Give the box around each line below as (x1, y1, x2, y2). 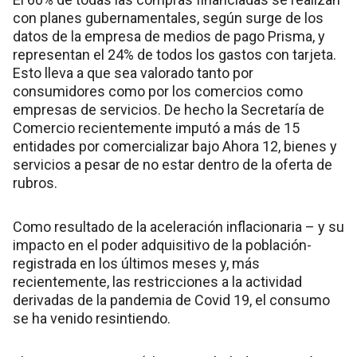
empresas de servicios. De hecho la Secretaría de (13, 101, 324, 119)
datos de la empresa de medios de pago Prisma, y (13, 28, 325, 45)
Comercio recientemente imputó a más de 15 (13, 120, 300, 137)
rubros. (13, 175, 57, 192)
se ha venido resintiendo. (13, 310, 171, 328)
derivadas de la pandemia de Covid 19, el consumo (13, 292, 330, 309)
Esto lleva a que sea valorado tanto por (13, 65, 253, 82)
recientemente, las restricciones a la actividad (13, 273, 302, 291)
